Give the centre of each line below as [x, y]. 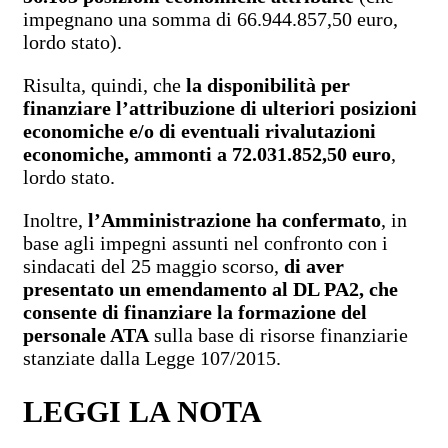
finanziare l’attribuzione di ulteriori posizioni [220, 107]
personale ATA [86, 334]
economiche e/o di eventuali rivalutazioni [199, 130]
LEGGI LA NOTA [142, 411]
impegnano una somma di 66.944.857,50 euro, [210, 18]
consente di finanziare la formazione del [195, 311]
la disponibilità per [268, 84]
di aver [314, 265]
